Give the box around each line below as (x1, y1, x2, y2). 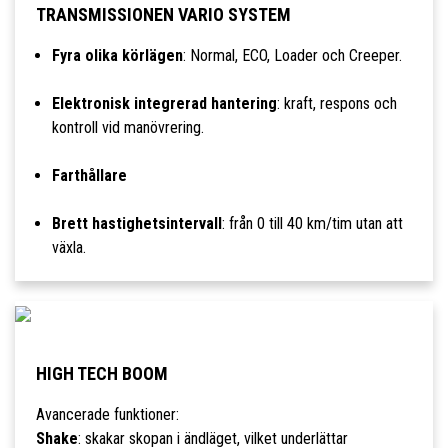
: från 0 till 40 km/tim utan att (221, 214, 403, 234)
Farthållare (51, 166, 127, 186)
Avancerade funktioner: (35, 405, 179, 425)
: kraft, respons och (276, 94, 397, 114)
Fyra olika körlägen (51, 46, 183, 66)
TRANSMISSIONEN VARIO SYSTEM (35, 4, 291, 26)
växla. (51, 238, 86, 258)
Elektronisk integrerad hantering (51, 94, 277, 114)
